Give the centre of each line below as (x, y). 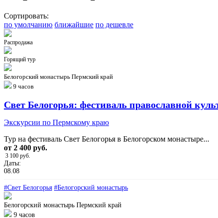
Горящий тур (20, 59)
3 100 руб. (18, 155)
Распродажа (18, 42)
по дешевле (114, 24)
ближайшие (74, 24)
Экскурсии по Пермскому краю (56, 122)
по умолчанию (28, 24)
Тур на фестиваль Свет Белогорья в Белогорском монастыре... (107, 139)
